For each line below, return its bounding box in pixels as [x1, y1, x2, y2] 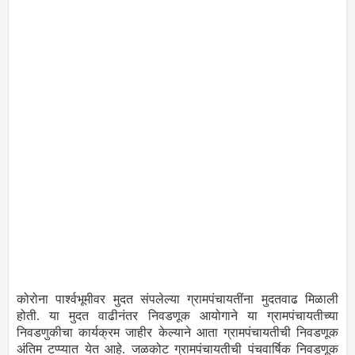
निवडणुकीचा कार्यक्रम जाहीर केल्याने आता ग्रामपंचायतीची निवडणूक [17, 326, 338, 340]
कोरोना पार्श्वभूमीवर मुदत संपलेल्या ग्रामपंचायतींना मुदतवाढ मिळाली [17, 292, 338, 307]
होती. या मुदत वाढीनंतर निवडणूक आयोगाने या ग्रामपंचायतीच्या [17, 309, 338, 323]
